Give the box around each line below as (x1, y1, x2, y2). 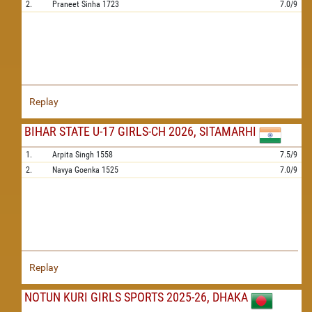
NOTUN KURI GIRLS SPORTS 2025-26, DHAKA (24, 290, 248, 304)
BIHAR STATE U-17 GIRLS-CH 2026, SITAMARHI (24, 124, 256, 139)
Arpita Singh (52, 150, 94, 159)
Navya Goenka (52, 165, 100, 175)
